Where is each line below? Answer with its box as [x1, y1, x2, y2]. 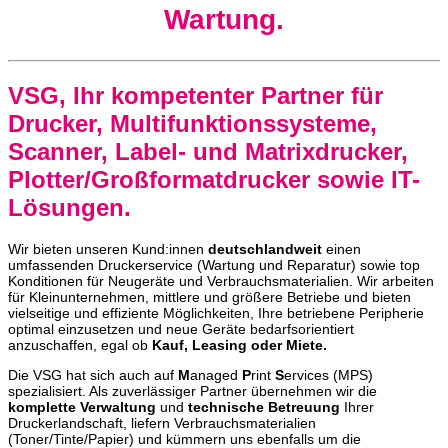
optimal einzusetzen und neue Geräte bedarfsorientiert [8, 321, 354, 338]
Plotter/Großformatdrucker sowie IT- [8, 165, 420, 193]
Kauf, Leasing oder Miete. [152, 337, 327, 354]
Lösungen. [8, 193, 131, 221]
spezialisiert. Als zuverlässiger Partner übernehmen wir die [8, 383, 377, 400]
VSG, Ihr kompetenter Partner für [8, 81, 383, 109]
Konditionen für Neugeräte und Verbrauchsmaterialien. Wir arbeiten [8, 273, 434, 290]
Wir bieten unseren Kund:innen [8, 241, 208, 258]
